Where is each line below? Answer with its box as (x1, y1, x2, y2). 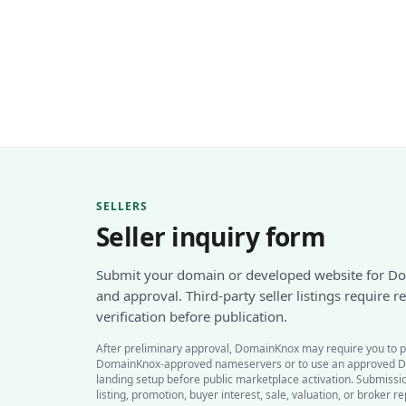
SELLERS (96, 198, 148, 214)
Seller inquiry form (96, 219, 326, 254)
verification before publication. (96, 307, 287, 325)
